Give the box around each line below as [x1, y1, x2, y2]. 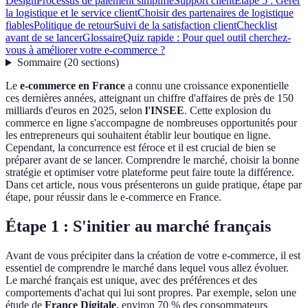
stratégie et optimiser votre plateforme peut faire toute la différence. [5, 166, 294, 179]
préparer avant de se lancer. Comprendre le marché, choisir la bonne [5, 154, 299, 166]
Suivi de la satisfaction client [113, 19, 236, 32]
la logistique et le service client [5, 7, 137, 19]
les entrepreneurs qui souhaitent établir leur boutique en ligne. [5, 129, 271, 142]
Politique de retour [34, 19, 113, 32]
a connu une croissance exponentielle [125, 80, 289, 92]
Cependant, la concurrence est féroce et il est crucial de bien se [5, 142, 276, 154]
